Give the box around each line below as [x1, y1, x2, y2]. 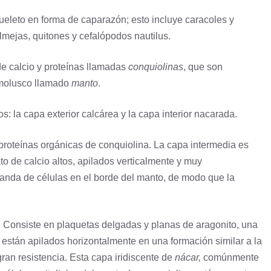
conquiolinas [128, 62, 183, 73]
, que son [183, 62, 223, 73]
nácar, [175, 252, 201, 263]
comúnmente [201, 252, 259, 263]
